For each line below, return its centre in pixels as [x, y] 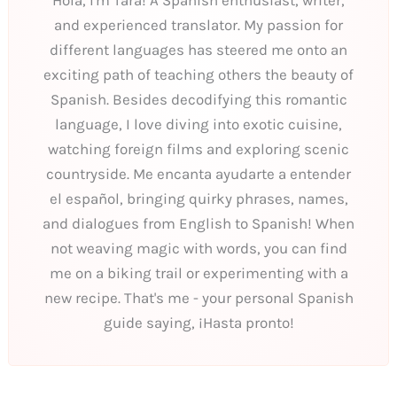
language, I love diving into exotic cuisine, [198, 124]
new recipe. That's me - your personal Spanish [198, 297]
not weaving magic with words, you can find [198, 248]
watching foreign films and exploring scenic [198, 148]
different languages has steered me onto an [198, 49]
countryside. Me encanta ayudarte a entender [198, 173]
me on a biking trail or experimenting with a [198, 272]
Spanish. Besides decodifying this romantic [198, 99]
